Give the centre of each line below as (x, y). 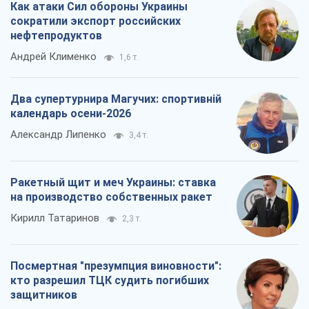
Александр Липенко (58, 135)
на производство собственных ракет (111, 197)
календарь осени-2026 (71, 114)
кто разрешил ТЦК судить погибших (110, 281)
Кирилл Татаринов (55, 218)
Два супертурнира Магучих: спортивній (116, 99)
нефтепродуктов (56, 36)
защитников (44, 295)
